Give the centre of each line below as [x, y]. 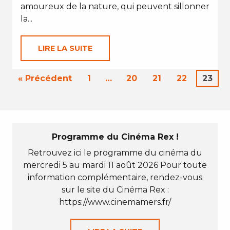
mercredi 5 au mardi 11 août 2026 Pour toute [115, 165]
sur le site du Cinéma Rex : [115, 190]
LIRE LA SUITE [65, 48]
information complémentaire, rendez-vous [115, 177]
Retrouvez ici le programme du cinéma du [115, 153]
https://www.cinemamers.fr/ [115, 202]
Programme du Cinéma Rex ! [115, 137]
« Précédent [45, 78]
